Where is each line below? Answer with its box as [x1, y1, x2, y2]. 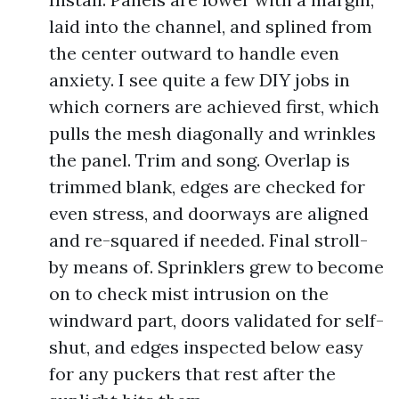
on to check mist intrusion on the [49, 282, 329, 305]
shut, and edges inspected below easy [49, 336, 363, 358]
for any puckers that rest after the [49, 362, 336, 385]
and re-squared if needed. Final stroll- [49, 229, 368, 251]
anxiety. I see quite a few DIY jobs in [49, 69, 350, 91]
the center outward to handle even [49, 42, 339, 64]
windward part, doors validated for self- [49, 309, 384, 331]
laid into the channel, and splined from [49, 15, 372, 37]
